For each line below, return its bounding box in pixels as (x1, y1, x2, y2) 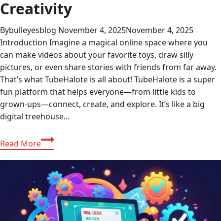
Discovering (40, 133, 85, 144)
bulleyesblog (9, 25, 56, 36)
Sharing (40, 207, 70, 218)
